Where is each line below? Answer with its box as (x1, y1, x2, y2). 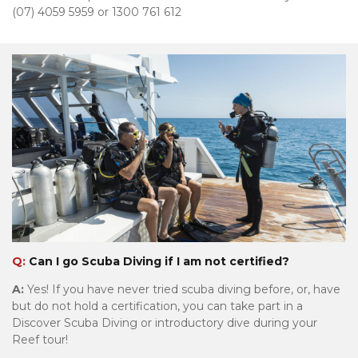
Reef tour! (12, 332, 68, 348)
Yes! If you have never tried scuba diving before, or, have (27, 282, 340, 297)
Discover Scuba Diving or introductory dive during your (12, 316, 317, 331)
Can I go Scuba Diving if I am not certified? (26, 254, 289, 269)
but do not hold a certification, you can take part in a (12, 299, 303, 314)
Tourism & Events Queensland (35, 245, 157, 257)
